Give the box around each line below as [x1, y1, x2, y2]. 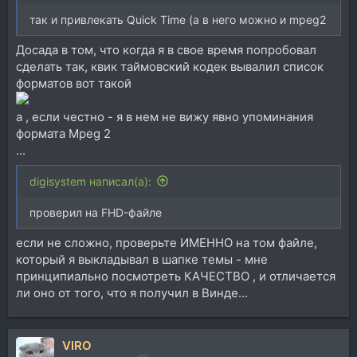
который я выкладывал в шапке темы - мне [16, 252, 268, 268]
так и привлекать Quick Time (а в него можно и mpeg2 [29, 12, 326, 26]
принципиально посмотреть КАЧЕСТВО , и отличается [16, 269, 335, 284]
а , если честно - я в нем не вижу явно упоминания [16, 109, 313, 125]
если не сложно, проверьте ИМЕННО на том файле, [16, 235, 317, 251]
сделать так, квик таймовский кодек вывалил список [16, 59, 324, 75]
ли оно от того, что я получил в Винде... [16, 285, 248, 301]
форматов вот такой [16, 76, 131, 92]
